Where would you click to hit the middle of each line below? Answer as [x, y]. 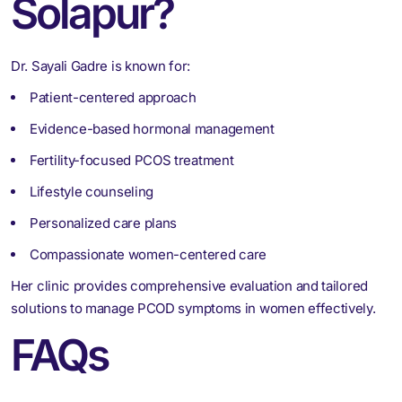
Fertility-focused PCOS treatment [132, 160]
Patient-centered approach [113, 97]
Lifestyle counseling [92, 191]
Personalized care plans [104, 223]
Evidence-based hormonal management [152, 128]
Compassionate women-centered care [149, 254]
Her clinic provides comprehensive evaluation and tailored [189, 285]
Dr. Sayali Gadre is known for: [100, 66]
